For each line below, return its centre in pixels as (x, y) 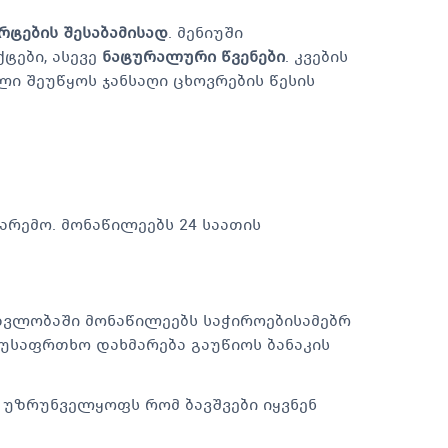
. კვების (316, 56)
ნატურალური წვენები (193, 56)
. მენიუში (205, 32)
